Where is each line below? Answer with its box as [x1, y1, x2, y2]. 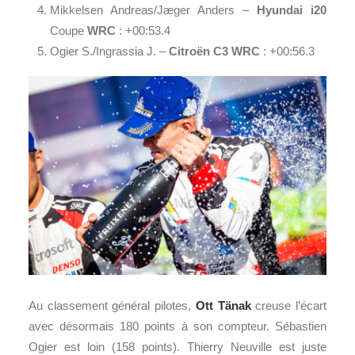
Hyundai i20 [257, 3, 326, 17]
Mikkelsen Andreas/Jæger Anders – [50, 3, 257, 17]
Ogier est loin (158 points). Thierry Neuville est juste [29, 339, 326, 353]
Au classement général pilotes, [29, 298, 196, 312]
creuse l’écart [250, 298, 327, 312]
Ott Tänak [195, 298, 251, 312]
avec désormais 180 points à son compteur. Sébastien [29, 319, 326, 333]
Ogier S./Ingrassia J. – [50, 44, 169, 59]
